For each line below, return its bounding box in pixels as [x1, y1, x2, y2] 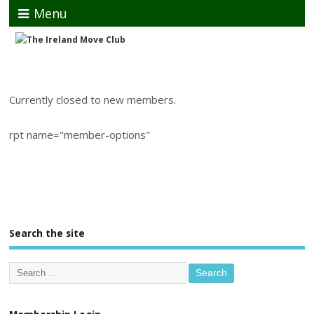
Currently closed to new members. [9, 92, 177, 107]
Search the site [9, 227, 86, 240]
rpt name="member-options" [9, 128, 151, 142]
